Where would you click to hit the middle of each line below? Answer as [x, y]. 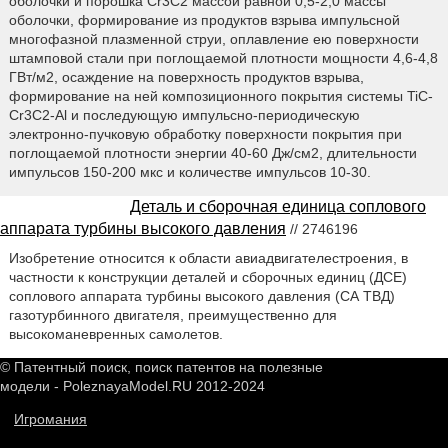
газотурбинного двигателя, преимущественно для [172, 315]
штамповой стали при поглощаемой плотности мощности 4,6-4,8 [223, 58]
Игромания [50, 419]
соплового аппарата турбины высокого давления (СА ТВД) [201, 296]
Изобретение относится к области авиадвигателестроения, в [208, 258]
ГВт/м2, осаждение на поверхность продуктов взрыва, [186, 77]
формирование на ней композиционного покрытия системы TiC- [220, 96]
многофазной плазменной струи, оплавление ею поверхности [213, 39]
